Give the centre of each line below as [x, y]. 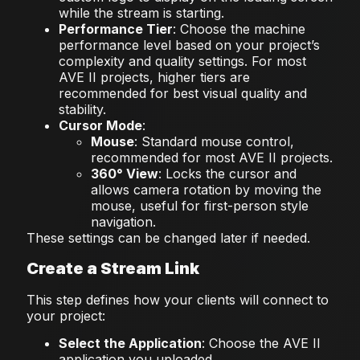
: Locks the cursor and [227, 174]
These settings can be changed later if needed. [168, 238]
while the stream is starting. [141, 13]
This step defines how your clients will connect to [177, 299]
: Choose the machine [239, 29]
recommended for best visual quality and [182, 94]
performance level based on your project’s [189, 45]
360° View [124, 174]
